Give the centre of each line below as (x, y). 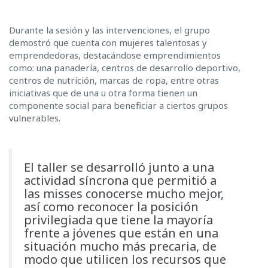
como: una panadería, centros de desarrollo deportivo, (125, 68)
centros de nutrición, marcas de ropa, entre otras (114, 80)
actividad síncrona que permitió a (120, 181)
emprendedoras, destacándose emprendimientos (115, 55)
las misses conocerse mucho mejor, (124, 194)
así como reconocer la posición (111, 207)
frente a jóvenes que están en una (121, 233)
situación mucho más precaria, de (120, 246)
